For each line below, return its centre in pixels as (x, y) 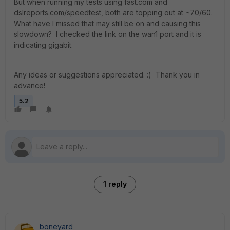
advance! (30, 85)
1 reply (115, 184)
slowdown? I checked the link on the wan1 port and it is (108, 34)
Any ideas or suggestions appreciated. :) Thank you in (107, 75)
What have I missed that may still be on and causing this (107, 23)
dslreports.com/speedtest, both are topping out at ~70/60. (114, 13)
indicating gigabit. (43, 45)
